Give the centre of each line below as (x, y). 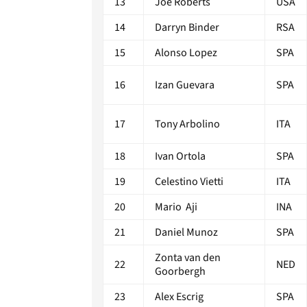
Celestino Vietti (189, 181)
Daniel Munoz (186, 232)
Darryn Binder (187, 27)
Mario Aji (176, 207)
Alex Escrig (179, 296)
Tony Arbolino (187, 124)
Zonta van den (188, 257)
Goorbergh (180, 271)
